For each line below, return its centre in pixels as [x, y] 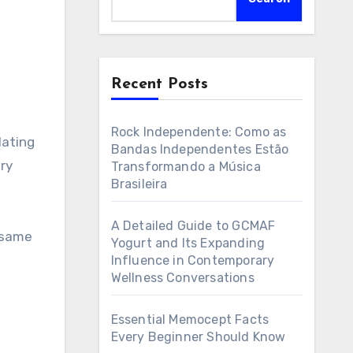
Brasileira [139, 184]
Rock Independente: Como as [199, 132]
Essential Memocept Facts [190, 320]
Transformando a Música [186, 167]
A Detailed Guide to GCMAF [193, 226]
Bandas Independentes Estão [200, 149]
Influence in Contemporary [193, 260]
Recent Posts [159, 84]
